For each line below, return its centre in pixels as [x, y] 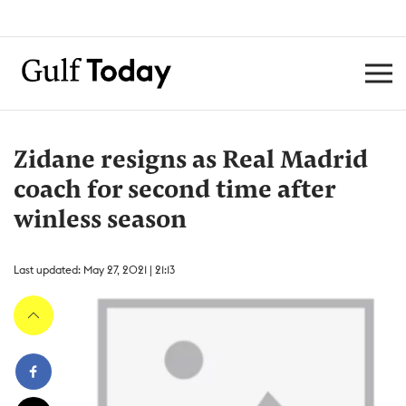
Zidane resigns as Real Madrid [191, 161]
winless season [100, 221]
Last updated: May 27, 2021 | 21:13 [94, 270]
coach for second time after [174, 191]
